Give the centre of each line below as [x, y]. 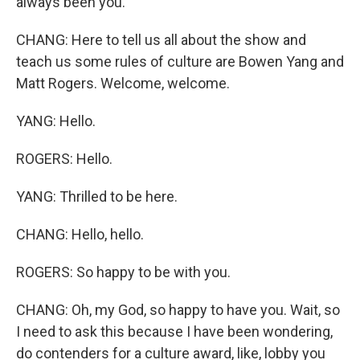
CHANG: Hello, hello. [80, 235]
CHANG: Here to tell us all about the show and [161, 40]
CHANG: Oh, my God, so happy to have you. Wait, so [178, 310]
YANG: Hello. [56, 121]
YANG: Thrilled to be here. [97, 197]
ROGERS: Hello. [64, 159]
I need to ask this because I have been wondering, [174, 332]
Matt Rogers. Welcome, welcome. [123, 84]
